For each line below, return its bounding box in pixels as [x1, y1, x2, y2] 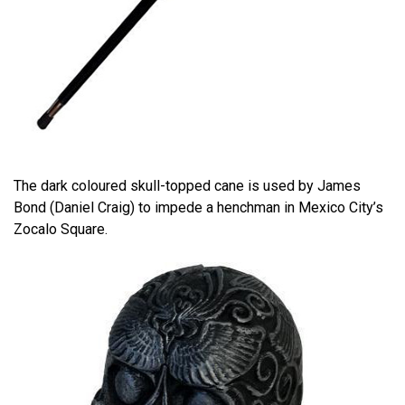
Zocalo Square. [14, 221, 108, 239]
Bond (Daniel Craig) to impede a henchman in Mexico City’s [14, 199, 383, 217]
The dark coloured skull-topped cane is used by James [14, 177, 361, 195]
